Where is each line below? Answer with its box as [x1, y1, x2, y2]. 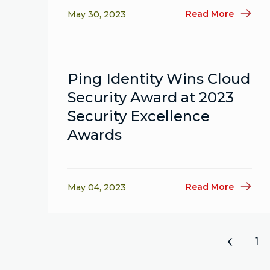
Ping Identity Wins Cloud [67, 70, 250, 87]
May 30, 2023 [67, 9, 126, 20]
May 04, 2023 [67, 182, 126, 193]
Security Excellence [67, 107, 210, 125]
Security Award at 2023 [67, 89, 234, 106]
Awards [67, 126, 122, 143]
